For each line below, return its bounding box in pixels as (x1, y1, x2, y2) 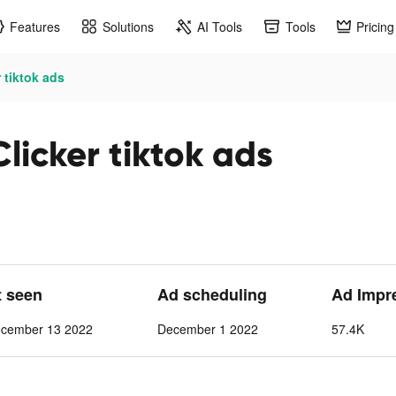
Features (10, 17, 60, 35)
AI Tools (197, 17, 242, 35)
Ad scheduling (156, 283, 267, 306)
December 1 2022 (156, 320, 258, 338)
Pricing (356, 17, 394, 35)
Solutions (103, 17, 154, 35)
